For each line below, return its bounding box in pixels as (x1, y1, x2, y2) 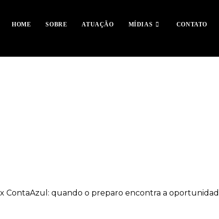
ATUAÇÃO (82, 21, 114, 28)
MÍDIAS (128, 21, 153, 28)
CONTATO (176, 21, 208, 28)
